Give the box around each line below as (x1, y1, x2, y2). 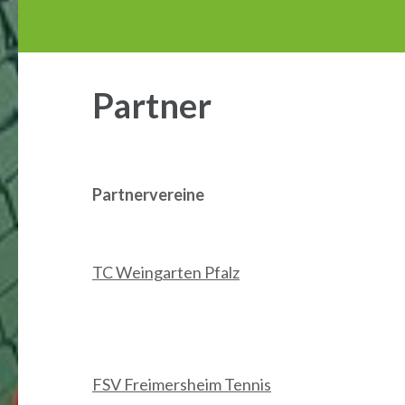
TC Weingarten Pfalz (92, 262, 240, 282)
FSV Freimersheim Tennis (92, 374, 271, 394)
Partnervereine (92, 184, 204, 204)
